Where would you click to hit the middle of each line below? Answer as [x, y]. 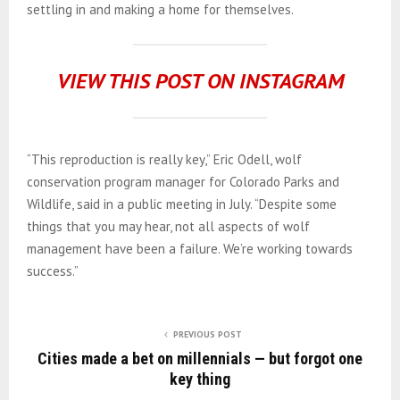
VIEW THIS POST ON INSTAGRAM [200, 80]
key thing [200, 379]
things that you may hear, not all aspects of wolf [168, 226]
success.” [53, 271]
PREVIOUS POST [207, 334]
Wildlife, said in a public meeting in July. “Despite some [182, 204]
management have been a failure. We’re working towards [190, 248]
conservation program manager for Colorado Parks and [183, 181]
